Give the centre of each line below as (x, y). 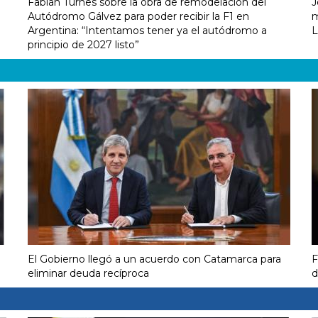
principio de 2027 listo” (83, 45)
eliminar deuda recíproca (88, 274)
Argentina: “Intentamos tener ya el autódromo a (147, 31)
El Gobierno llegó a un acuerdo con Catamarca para (154, 259)
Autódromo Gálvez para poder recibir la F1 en (138, 17)
